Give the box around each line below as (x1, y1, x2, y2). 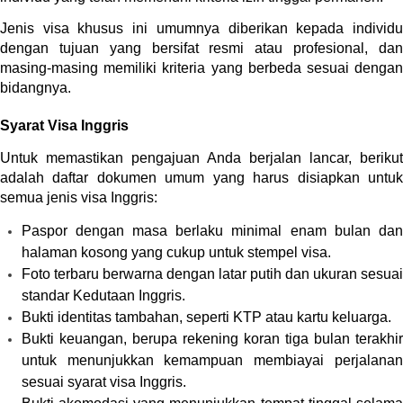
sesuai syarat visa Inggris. (21, 373, 186, 390)
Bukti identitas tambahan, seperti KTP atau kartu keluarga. (21, 309, 391, 325)
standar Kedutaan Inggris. (21, 287, 185, 303)
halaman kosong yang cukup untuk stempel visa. (21, 244, 331, 260)
